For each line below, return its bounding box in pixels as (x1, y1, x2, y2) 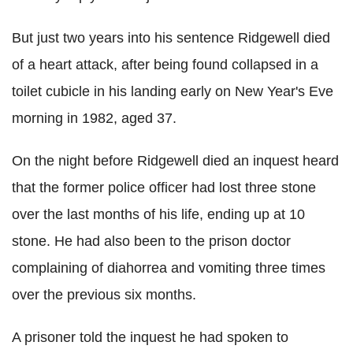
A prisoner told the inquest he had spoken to (12, 329, 288, 345)
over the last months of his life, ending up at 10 (12, 206, 305, 222)
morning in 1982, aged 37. (12, 110, 176, 126)
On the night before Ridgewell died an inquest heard (12, 152, 339, 169)
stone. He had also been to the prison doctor (12, 232, 291, 249)
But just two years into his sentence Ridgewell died (12, 29, 330, 46)
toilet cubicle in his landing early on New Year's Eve (12, 83, 333, 99)
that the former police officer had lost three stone (12, 179, 316, 195)
